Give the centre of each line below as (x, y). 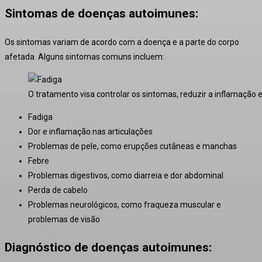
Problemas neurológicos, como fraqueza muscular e (125, 204)
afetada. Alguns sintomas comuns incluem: (85, 56)
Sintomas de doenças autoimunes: (101, 14)
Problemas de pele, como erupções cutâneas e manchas (132, 146)
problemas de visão (64, 219)
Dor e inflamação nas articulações (90, 131)
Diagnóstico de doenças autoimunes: (108, 247)
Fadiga (40, 117)
